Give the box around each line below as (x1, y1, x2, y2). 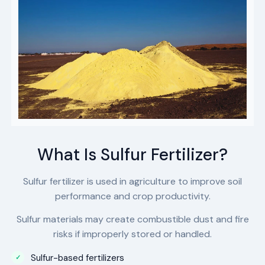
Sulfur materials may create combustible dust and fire (16, 213, 249, 226)
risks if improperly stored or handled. (53, 228, 212, 241)
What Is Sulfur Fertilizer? (37, 143, 228, 166)
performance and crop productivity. (54, 189, 211, 202)
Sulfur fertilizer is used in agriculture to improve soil (23, 174, 242, 188)
